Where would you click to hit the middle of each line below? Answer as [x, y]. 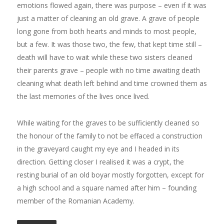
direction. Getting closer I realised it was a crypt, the [100, 162]
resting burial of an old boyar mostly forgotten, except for [110, 175]
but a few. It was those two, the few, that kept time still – [109, 44]
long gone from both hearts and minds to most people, [106, 31]
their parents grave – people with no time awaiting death [108, 70]
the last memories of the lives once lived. [83, 96]
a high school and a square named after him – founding [106, 188]
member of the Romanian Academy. [75, 201]
